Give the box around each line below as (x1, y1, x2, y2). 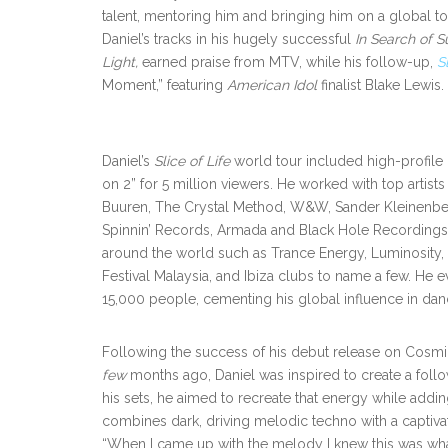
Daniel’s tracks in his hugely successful (102, 31, 355, 47)
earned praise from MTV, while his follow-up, (138, 54, 437, 70)
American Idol (227, 77, 317, 93)
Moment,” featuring (102, 77, 227, 93)
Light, (102, 54, 138, 70)
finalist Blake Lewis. (317, 77, 444, 93)
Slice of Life (154, 153, 230, 169)
